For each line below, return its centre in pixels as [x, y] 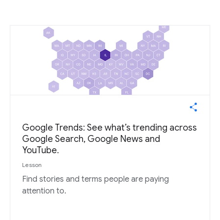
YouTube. [41, 150]
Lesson [32, 165]
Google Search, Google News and [91, 139]
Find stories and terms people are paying [96, 179]
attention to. [44, 191]
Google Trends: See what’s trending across [110, 128]
